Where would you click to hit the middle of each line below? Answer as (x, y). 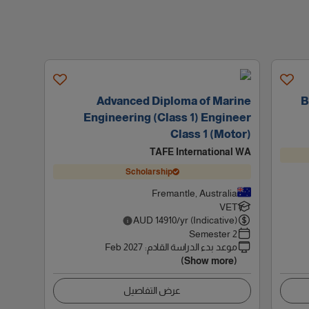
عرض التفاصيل (152, 290)
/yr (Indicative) (207, 220)
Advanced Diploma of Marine (174, 101)
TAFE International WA (201, 152)
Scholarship (149, 171)
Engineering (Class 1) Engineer (168, 118)
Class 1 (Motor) (211, 134)
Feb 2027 (124, 247)
